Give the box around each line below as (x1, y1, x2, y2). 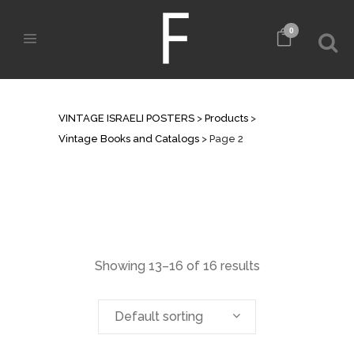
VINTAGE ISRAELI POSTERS (58, 112, 194, 124)
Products (205, 112, 248, 124)
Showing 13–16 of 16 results (94, 258, 260, 273)
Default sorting (115, 309, 203, 324)
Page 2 (209, 133, 243, 145)
